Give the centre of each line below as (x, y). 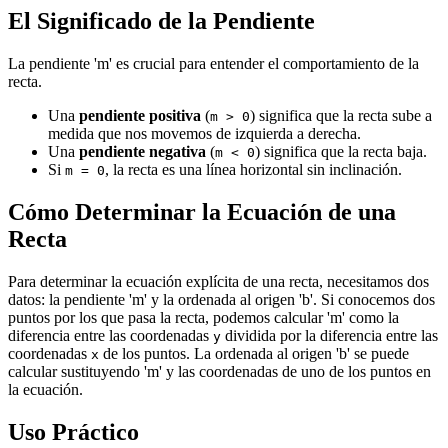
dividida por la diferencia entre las (329, 336)
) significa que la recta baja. (341, 152)
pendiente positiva (140, 116)
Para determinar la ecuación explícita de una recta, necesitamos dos (218, 282)
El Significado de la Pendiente (161, 21)
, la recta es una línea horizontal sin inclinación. (253, 170)
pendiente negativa (142, 152)
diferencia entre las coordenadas (110, 336)
